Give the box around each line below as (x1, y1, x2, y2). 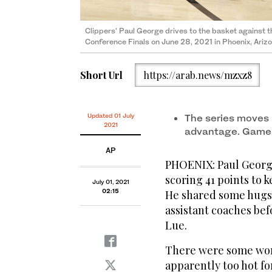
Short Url (80, 68, 123, 81)
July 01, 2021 (92, 178, 129, 186)
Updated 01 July (87, 112, 134, 120)
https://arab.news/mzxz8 (143, 68, 252, 81)
